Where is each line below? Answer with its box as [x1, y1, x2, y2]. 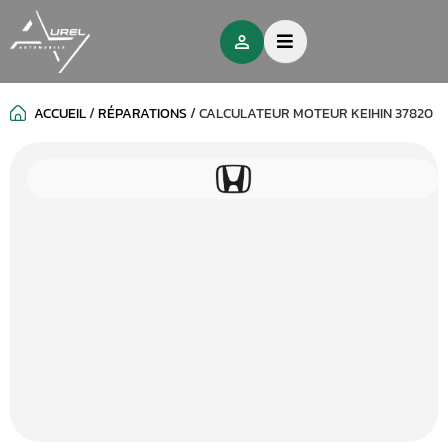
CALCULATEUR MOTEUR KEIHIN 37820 [199, 103, 433, 124]
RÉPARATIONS [98, 103, 187, 124]
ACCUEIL [34, 103, 86, 124]
